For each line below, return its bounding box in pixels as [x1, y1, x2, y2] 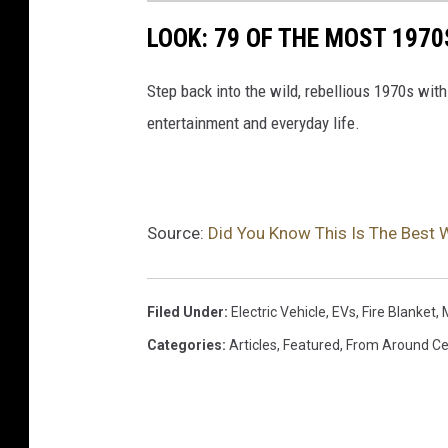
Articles [229, 336, 277, 353]
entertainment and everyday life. [147, 112, 364, 133]
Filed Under [147, 303, 224, 320]
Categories [147, 336, 222, 353]
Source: [147, 222, 208, 243]
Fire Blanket [362, 303, 436, 320]
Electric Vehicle [231, 303, 326, 320]
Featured [283, 336, 340, 353]
